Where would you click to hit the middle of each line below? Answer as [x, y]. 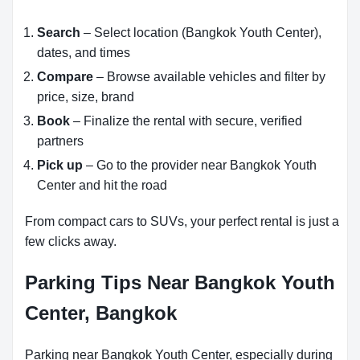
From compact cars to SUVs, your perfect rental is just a [182, 221]
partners [60, 141]
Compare [65, 77]
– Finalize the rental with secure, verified [186, 121]
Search [59, 33]
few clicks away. [71, 241]
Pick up [60, 165]
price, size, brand [86, 97]
